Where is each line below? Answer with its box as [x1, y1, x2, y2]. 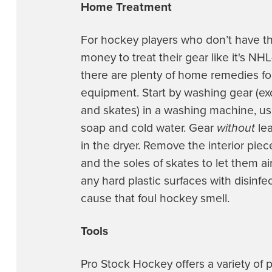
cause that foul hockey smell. [81, 191, 230, 206]
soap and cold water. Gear [81, 120, 217, 135]
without [217, 120, 256, 135]
